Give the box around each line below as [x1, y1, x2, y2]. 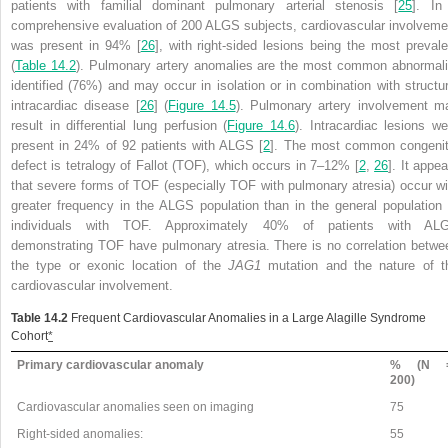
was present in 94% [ [11, 37, 141, 53]
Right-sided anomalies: [17, 426, 144, 441]
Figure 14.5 [168, 97, 236, 113]
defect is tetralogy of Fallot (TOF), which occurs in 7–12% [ [11, 157, 359, 173]
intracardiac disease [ [11, 97, 140, 113]
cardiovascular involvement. [11, 277, 173, 293]
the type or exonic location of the [11, 257, 229, 273]
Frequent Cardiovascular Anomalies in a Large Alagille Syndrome [71, 310, 426, 325]
